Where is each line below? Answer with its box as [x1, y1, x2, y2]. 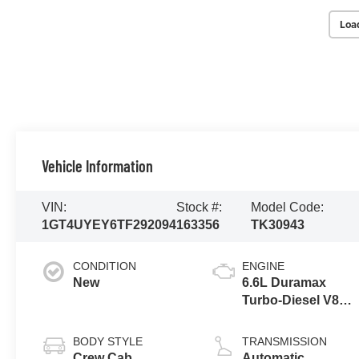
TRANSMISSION [242, 334, 328, 348]
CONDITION [73, 259, 137, 272]
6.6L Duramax [242, 275, 327, 289]
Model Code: [251, 200, 325, 214]
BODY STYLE [73, 334, 143, 348]
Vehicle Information [42, 155, 154, 175]
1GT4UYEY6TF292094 [42, 217, 177, 232]
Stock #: [176, 200, 223, 214]
